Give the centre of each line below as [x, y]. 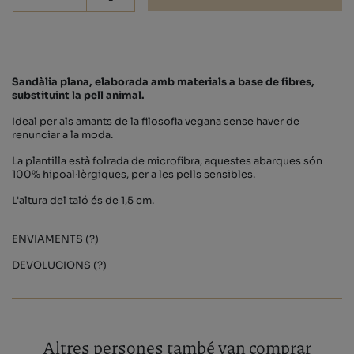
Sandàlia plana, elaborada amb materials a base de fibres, [163, 83]
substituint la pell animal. [78, 96]
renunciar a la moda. [62, 136]
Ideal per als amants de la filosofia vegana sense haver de [156, 122]
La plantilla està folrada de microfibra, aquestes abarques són [167, 162]
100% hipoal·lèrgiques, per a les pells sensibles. [134, 175]
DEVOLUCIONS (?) [59, 266]
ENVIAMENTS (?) [55, 240]
